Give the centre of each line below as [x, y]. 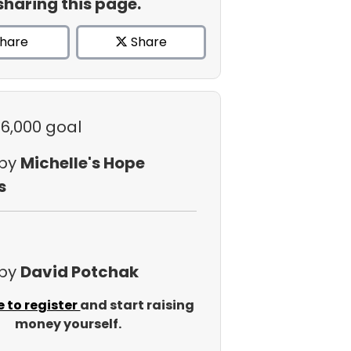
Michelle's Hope [82, 163]
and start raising [138, 305]
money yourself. [68, 324]
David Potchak [79, 272]
